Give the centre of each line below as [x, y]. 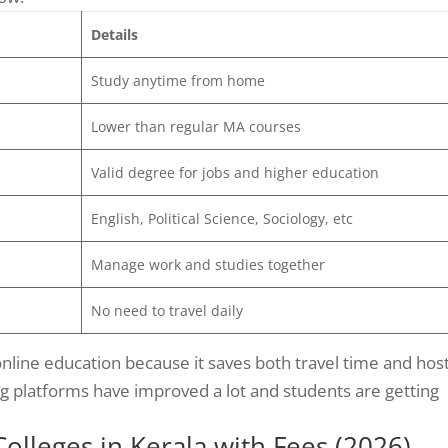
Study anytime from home [177, 80]
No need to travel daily [166, 310]
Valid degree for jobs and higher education [234, 172]
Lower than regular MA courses [195, 126]
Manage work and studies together [207, 264]
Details [114, 34]
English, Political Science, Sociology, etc [221, 218]
